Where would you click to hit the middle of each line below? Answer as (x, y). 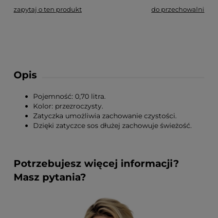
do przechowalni (178, 9)
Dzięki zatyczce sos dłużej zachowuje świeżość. (112, 126)
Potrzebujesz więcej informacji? (96, 163)
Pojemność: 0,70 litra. (69, 96)
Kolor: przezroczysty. (68, 106)
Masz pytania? (50, 177)
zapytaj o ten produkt (48, 9)
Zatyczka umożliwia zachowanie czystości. (105, 116)
